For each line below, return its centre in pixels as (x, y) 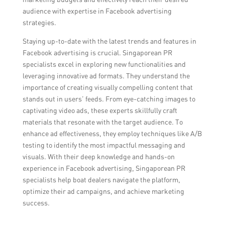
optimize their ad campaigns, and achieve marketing (103, 191)
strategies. (39, 23)
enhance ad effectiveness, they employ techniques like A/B (112, 134)
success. (36, 203)
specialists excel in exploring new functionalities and (104, 64)
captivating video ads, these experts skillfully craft (100, 110)
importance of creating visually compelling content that (107, 87)
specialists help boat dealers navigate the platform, (101, 180)
